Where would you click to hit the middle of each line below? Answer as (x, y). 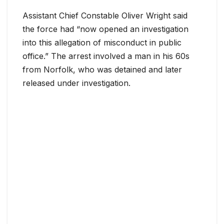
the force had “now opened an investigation (105, 29)
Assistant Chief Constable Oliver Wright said (105, 16)
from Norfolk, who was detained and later (102, 70)
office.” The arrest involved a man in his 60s (106, 56)
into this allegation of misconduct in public (102, 43)
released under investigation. (76, 83)
